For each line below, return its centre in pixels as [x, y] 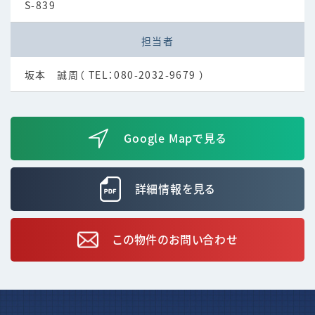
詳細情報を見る [175, 189]
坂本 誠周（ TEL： [70, 76]
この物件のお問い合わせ [175, 240]
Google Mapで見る [175, 139]
